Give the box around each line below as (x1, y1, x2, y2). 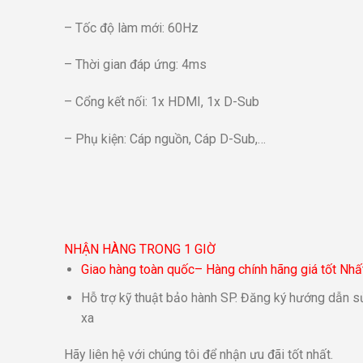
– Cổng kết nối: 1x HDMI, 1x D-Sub (64, 94, 259, 109)
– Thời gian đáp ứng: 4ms (64, 57, 207, 73)
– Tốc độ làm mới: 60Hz (64, 19, 199, 36)
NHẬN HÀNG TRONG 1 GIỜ (64, 241, 216, 258)
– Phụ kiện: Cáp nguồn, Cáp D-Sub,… (64, 130, 266, 147)
